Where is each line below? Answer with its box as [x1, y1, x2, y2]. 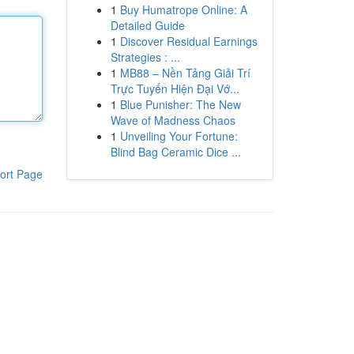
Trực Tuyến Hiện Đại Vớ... [110, 81, 239, 96]
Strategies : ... [110, 49, 180, 65]
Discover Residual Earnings [119, 33, 258, 49]
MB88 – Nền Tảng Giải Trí [119, 65, 250, 81]
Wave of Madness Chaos [110, 112, 235, 128]
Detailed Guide [110, 17, 185, 33]
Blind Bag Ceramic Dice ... [110, 144, 241, 160]
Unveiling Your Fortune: [119, 128, 238, 144]
